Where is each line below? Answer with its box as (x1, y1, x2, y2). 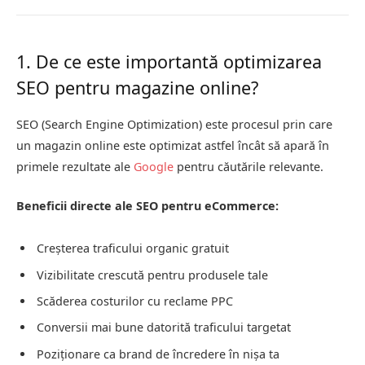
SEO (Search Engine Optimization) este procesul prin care (16, 117, 332, 133)
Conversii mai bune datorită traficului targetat (37, 319, 291, 336)
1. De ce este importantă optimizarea (16, 50, 322, 73)
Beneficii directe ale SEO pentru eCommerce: (16, 198, 279, 214)
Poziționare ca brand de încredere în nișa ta (37, 345, 279, 362)
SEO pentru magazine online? (16, 76, 258, 99)
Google (134, 159, 174, 175)
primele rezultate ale (16, 159, 134, 175)
